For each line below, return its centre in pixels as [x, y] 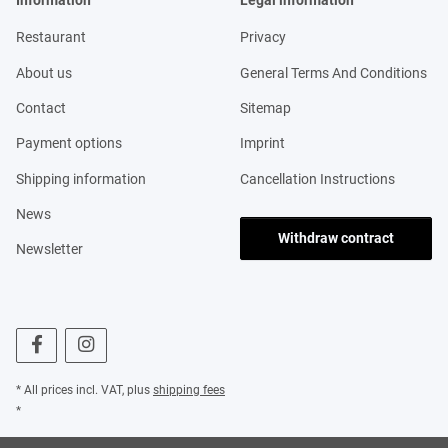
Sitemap [265, 107]
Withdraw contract [336, 237]
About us [44, 72]
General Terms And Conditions [333, 72]
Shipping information [81, 178]
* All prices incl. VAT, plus [84, 389]
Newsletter [49, 249]
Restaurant [51, 37]
